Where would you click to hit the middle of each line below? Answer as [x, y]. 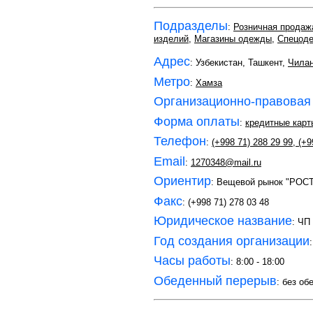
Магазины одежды [233, 39]
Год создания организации [232, 241]
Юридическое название [223, 221]
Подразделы [191, 26]
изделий [171, 39]
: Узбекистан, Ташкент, [239, 63]
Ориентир [182, 181]
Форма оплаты [197, 121]
